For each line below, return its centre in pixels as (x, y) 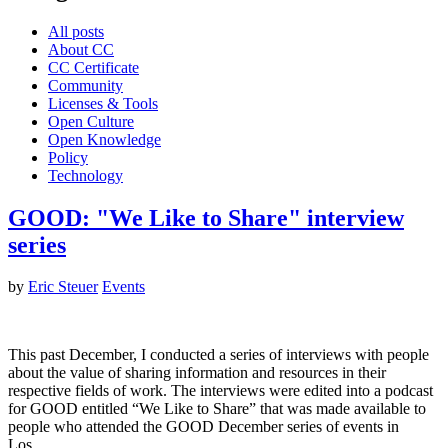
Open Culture (91, 121)
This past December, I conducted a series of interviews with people (218, 355)
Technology (85, 175)
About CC (81, 49)
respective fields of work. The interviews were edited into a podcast (220, 391)
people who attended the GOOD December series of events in (203, 427)
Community (85, 85)
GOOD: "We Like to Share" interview (206, 217)
